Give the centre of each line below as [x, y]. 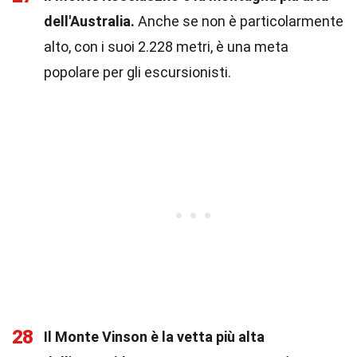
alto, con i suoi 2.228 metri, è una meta [166, 47]
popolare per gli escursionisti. [137, 72]
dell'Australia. [89, 21]
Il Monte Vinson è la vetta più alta [154, 337]
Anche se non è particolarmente [239, 21]
